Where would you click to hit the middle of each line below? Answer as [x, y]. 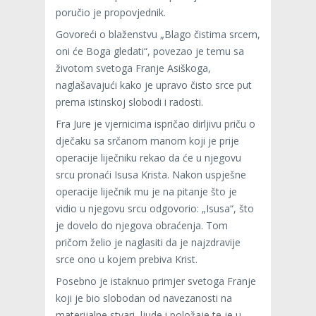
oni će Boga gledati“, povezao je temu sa [150, 51]
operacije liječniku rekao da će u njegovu [148, 158]
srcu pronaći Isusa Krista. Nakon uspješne [151, 175]
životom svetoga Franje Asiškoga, [133, 68]
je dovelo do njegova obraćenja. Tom [142, 226]
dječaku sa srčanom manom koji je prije [147, 141]
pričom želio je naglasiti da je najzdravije [148, 243]
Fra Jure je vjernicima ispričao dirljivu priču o [156, 124]
